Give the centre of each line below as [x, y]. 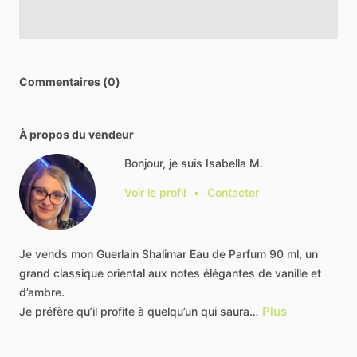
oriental [126, 273]
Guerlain [118, 254]
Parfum [247, 254]
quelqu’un [173, 311]
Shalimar [164, 254]
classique [78, 273]
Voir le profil [155, 192]
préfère [54, 311]
